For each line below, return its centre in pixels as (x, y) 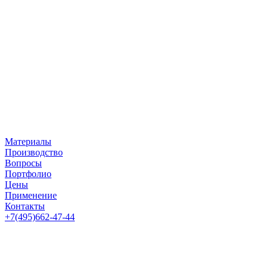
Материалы (28, 141)
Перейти (22, 9)
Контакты (25, 206)
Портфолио (28, 174)
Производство (34, 152)
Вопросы (23, 163)
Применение (31, 195)
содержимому (32, 31)
